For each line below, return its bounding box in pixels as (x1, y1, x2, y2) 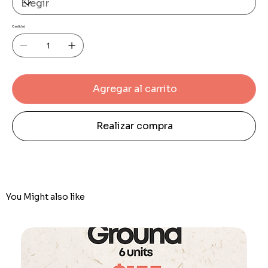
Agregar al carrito (92, 83, 177, 96)
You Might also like (6, 191, 85, 203)
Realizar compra (96, 120, 173, 133)
